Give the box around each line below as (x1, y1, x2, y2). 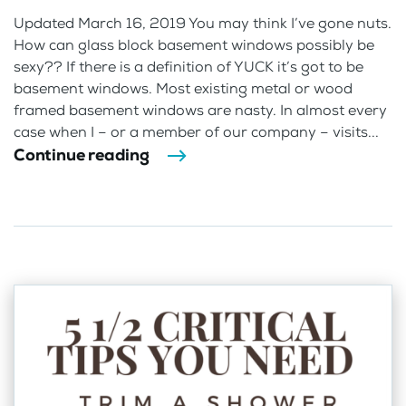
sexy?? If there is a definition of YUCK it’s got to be (14, 56, 363, 76)
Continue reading (14, 143, 150, 166)
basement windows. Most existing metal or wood (14, 78, 353, 98)
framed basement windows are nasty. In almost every (14, 100, 387, 120)
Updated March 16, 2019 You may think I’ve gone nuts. (14, 13, 391, 33)
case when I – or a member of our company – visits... (14, 121, 379, 141)
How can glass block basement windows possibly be (14, 34, 374, 54)
